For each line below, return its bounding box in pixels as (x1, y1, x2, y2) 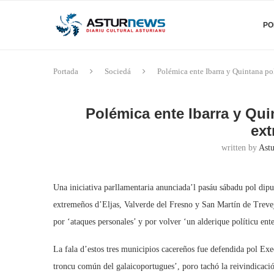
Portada (53, 67, 78, 76)
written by (221, 143, 259, 152)
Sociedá (105, 67, 131, 76)
